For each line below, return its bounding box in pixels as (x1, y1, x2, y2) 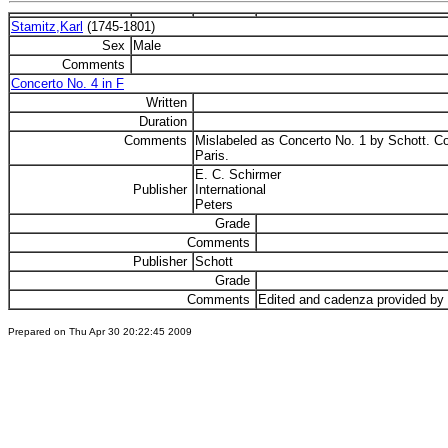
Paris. (195, 148, 229, 163)
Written (146, 95, 191, 110)
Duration (139, 114, 191, 129)
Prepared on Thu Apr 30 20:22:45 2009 (8, 326, 192, 337)
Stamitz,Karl (11, 19, 83, 34)
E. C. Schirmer (195, 167, 281, 182)
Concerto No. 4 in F (11, 76, 124, 91)
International (195, 182, 266, 197)
